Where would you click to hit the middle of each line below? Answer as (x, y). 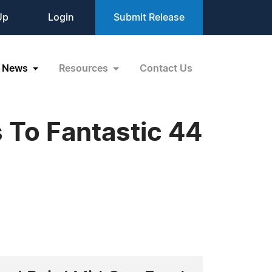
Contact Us (166, 68)
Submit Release (149, 18)
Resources (85, 68)
